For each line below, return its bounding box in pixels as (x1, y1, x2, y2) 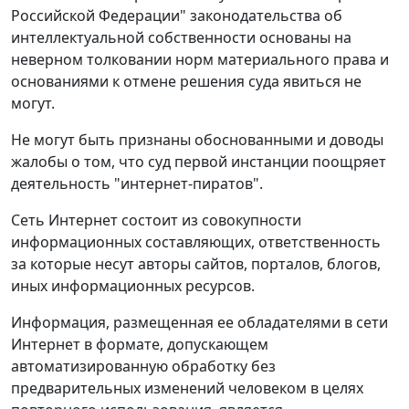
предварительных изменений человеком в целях (11, 378, 363, 399)
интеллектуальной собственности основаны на (11, 27, 351, 48)
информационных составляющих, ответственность (11, 232, 381, 253)
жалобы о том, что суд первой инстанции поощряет (11, 152, 386, 173)
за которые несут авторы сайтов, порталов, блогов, (11, 254, 381, 275)
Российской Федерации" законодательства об (11, 5, 342, 26)
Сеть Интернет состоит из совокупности (11, 210, 301, 231)
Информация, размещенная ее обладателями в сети (11, 312, 388, 333)
